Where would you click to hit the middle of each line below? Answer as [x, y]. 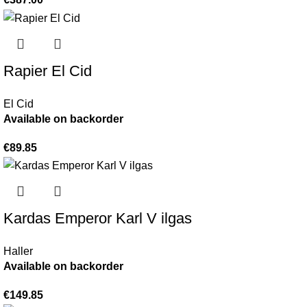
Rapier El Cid [48, 71]
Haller [19, 251]
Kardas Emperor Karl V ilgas [98, 218]
